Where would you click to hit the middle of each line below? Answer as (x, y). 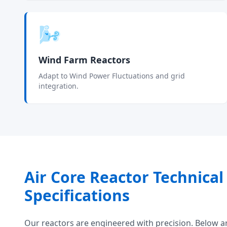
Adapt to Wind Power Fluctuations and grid (112, 76)
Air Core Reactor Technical (124, 177)
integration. (59, 86)
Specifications (77, 195)
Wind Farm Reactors (84, 60)
